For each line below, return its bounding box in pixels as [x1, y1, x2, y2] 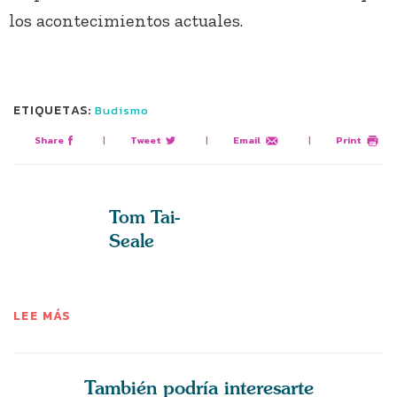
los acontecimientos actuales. [9, 10, 243, 32]
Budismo [94, 102, 149, 120]
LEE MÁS [13, 307, 72, 326]
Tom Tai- [109, 206, 180, 228]
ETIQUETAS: [13, 101, 91, 121]
